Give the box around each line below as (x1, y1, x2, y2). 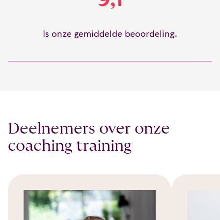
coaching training (8, 138, 132, 154)
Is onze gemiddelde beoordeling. (43, 29, 177, 39)
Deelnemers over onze (8, 121, 170, 137)
